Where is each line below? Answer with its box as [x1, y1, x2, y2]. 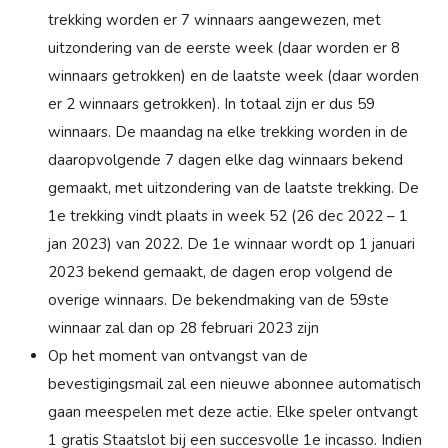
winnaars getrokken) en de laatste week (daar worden [48, 65, 419, 86]
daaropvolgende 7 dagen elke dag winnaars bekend [48, 149, 403, 170]
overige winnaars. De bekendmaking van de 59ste [48, 289, 389, 310]
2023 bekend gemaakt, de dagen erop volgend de [48, 261, 393, 282]
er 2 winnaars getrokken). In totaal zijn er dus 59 [48, 93, 375, 114]
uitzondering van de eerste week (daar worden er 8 [48, 37, 400, 58]
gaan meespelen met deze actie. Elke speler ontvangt [48, 401, 418, 422]
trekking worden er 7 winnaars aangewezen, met [48, 9, 381, 30]
